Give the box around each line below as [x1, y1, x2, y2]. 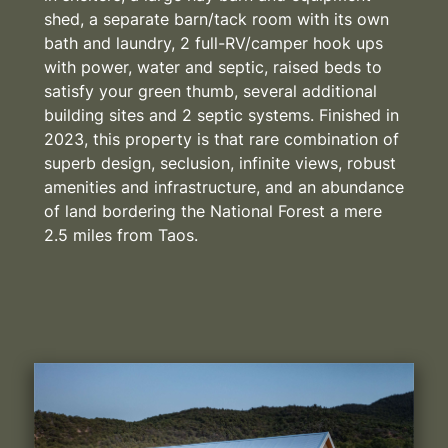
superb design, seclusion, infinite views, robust [44, 152, 396, 173]
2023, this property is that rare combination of [44, 128, 399, 149]
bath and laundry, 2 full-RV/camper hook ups [44, 32, 383, 53]
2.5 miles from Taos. [44, 224, 198, 245]
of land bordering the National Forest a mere [44, 200, 382, 221]
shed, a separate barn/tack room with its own [44, 8, 389, 29]
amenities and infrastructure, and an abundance [44, 176, 404, 197]
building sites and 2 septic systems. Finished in [44, 104, 399, 125]
